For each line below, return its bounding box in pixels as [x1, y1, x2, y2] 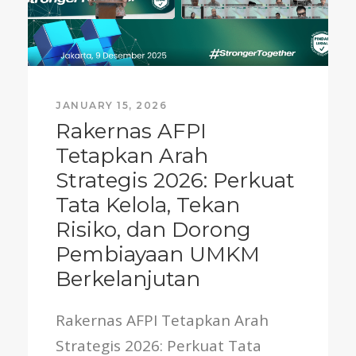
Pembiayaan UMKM [56, 242, 260, 268]
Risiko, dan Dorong [56, 217, 251, 243]
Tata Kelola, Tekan [56, 192, 240, 219]
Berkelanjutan [56, 266, 200, 292]
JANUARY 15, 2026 [56, 99, 167, 112]
